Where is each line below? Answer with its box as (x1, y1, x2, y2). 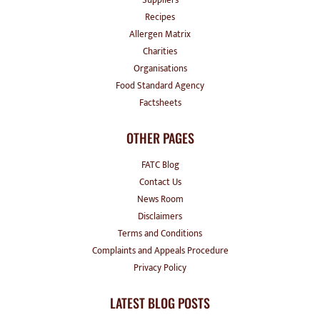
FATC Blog (141, 156, 179, 173)
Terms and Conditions (118, 225, 202, 241)
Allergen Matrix (129, 26, 191, 42)
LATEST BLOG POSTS (110, 293, 210, 312)
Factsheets (139, 94, 181, 111)
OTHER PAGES (126, 128, 194, 147)
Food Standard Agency (116, 77, 204, 94)
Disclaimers (138, 208, 182, 224)
